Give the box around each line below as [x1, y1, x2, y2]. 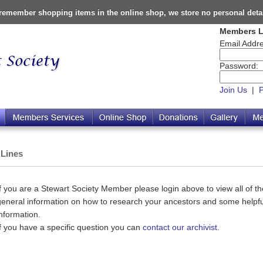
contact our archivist [143, 222, 217, 232]
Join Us [220, 85, 247, 95]
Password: [220, 61, 258, 70]
